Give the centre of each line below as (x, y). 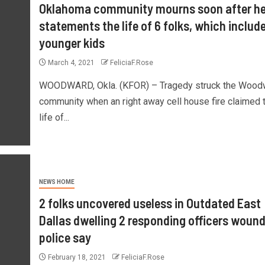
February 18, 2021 (77, 257)
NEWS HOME (56, 182)
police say (65, 237)
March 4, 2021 (71, 63)
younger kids (72, 43)
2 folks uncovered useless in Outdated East (150, 203)
